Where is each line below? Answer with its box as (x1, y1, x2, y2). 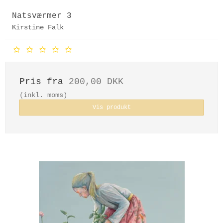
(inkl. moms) (19, 91, 67, 99)
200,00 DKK (69, 76, 123, 87)
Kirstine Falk (12, 23, 64, 31)
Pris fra (19, 76, 69, 87)
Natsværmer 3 (12, 11, 72, 20)
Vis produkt (92, 104, 131, 111)
